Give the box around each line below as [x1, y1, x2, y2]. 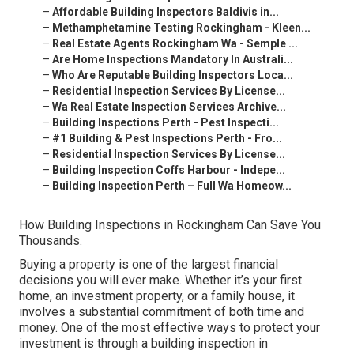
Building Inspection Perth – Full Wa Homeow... [52, 179, 292, 193]
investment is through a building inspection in [19, 336, 268, 352]
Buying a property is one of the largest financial [19, 257, 278, 273]
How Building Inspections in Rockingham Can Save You [19, 217, 321, 233]
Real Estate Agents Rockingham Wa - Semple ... [52, 37, 298, 51]
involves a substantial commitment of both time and [19, 304, 304, 320]
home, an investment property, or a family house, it [19, 288, 295, 304]
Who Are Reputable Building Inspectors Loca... [52, 69, 293, 82]
